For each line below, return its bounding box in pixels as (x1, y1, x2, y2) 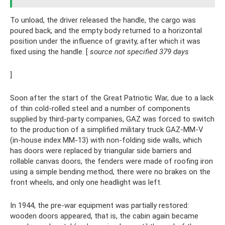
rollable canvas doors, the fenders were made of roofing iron (10, 157, 213, 166)
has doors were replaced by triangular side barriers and (10, 146, 191, 155)
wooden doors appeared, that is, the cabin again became (10, 211, 198, 220)
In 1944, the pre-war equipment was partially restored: (10, 201, 189, 210)
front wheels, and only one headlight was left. (10, 178, 162, 187)
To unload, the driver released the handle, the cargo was (10, 16, 196, 25)
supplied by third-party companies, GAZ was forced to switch (10, 115, 214, 124)
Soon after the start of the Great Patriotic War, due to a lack (10, 93, 213, 102)
